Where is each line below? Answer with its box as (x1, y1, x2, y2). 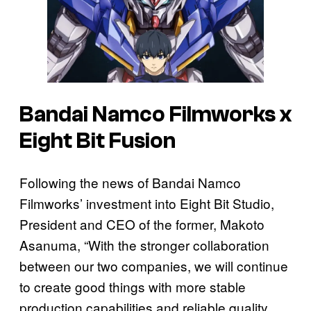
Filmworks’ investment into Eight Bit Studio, (19, 194, 274, 213)
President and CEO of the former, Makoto (19, 215, 264, 234)
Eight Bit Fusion (19, 128, 176, 153)
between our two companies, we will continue (19, 256, 288, 276)
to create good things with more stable (19, 277, 246, 296)
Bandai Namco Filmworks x (19, 101, 292, 127)
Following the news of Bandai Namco (19, 173, 241, 192)
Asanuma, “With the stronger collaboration (19, 235, 269, 255)
